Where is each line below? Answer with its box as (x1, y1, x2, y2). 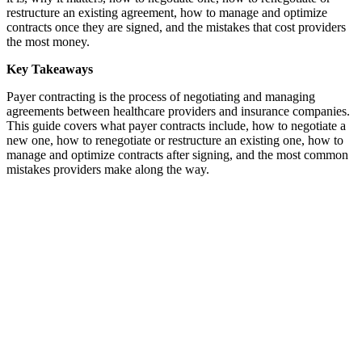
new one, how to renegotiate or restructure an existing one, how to (6, 133, 343, 147)
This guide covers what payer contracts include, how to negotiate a (6, 118, 346, 133)
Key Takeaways (6, 61, 93, 76)
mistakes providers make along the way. (6, 162, 209, 176)
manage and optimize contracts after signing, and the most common (6, 147, 348, 162)
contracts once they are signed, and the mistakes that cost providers (6, 19, 346, 34)
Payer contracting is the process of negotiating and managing (6, 89, 315, 103)
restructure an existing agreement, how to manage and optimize (6, 5, 327, 19)
